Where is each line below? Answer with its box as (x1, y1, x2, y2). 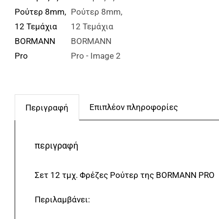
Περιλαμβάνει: (34, 195, 90, 204)
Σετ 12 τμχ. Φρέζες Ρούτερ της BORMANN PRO (34, 170, 215, 180)
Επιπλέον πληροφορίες (89, 102, 178, 112)
